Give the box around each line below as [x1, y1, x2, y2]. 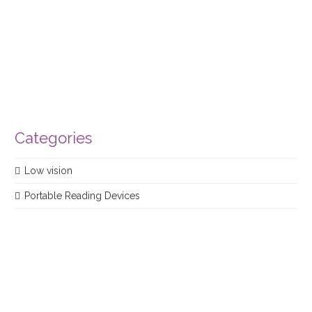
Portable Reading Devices [24, 190, 140, 202]
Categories [15, 129, 92, 148]
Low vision [24, 165, 72, 177]
